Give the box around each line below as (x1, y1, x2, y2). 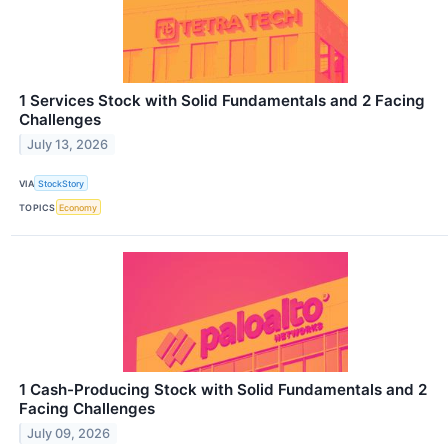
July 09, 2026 (27, 426, 111, 442)
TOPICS (19, 201, 56, 213)
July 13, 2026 (27, 136, 109, 152)
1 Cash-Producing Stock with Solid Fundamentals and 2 (19, 380, 427, 400)
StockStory (38, 177, 85, 189)
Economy (59, 201, 98, 213)
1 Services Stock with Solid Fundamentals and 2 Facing (19, 90, 425, 110)
